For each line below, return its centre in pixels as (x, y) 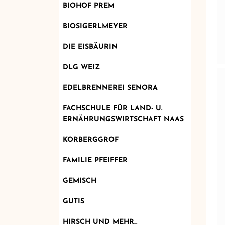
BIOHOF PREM (88, 6)
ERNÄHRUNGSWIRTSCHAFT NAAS (123, 119)
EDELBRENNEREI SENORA (110, 88)
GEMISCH (79, 181)
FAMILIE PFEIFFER (95, 160)
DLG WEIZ (81, 67)
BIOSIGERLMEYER (95, 26)
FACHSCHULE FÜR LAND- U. (112, 108)
